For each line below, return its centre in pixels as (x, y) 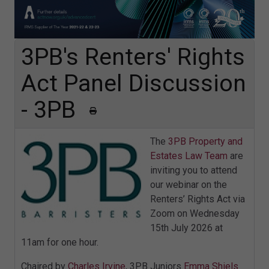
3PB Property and (205, 142)
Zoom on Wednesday (195, 214)
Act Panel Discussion (134, 83)
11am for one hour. (60, 243)
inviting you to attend (194, 171)
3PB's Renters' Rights (133, 57)
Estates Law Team (189, 156)
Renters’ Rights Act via (198, 199)
